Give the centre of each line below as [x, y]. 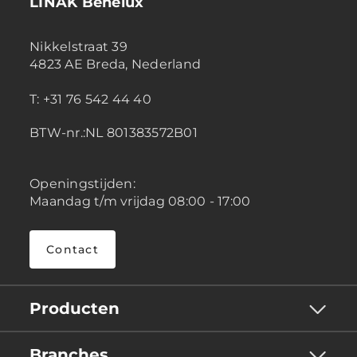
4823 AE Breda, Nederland [117, 65]
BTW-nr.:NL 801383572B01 [114, 133]
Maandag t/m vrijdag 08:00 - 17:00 [140, 202]
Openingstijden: [82, 184]
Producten [75, 309]
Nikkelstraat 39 [78, 47]
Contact [73, 250]
